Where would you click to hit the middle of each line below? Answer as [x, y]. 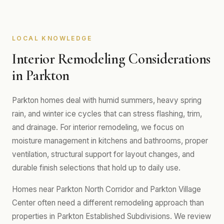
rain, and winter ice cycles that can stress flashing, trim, [107, 114]
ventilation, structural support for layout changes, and [103, 154]
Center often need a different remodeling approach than [108, 203]
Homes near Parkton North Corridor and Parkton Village [106, 189]
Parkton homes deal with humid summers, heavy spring [107, 100]
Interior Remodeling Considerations [111, 59]
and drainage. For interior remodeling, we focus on [98, 127]
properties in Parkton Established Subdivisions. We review [111, 216]
